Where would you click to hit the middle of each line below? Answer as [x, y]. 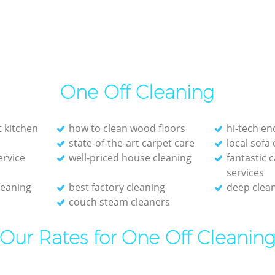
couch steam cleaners [119, 202]
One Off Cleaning [137, 92]
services [245, 172]
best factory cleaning [117, 187]
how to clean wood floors [127, 128]
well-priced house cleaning [130, 157]
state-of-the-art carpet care [131, 143]
